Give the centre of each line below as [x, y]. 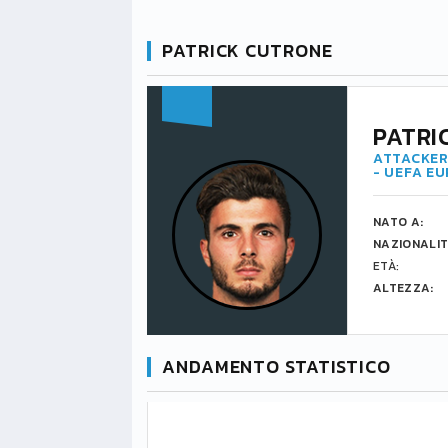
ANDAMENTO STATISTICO [276, 366]
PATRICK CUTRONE [247, 50]
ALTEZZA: [403, 288]
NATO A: [398, 222]
